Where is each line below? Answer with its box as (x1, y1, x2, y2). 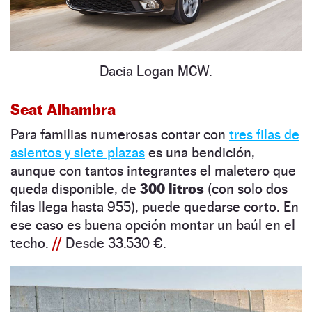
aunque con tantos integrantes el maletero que (10, 162, 296, 179)
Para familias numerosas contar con (10, 125, 229, 143)
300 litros (140, 180, 204, 197)
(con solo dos (204, 180, 288, 197)
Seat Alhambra (10, 100, 116, 118)
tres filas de (229, 125, 299, 143)
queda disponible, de (10, 180, 140, 197)
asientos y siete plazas (10, 143, 145, 161)
